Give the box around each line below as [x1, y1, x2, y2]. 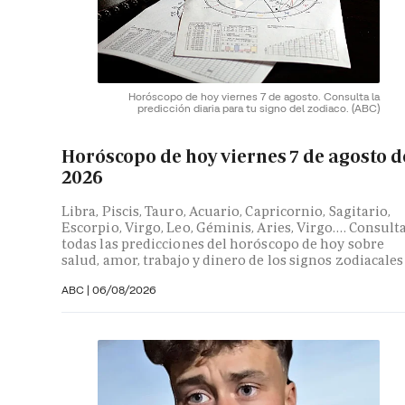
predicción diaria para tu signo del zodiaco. [137, 100, 352, 115]
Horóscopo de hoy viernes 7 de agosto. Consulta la [128, 89, 380, 103]
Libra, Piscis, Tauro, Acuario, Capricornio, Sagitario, [61, 202, 391, 220]
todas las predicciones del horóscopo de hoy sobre [61, 234, 384, 252]
